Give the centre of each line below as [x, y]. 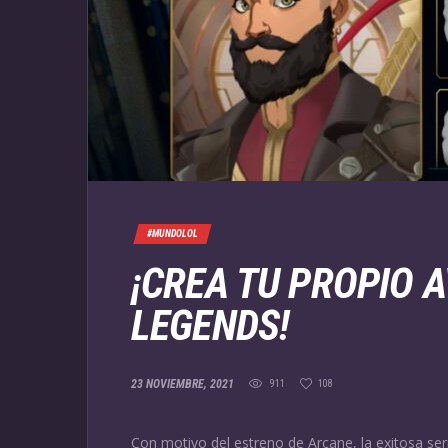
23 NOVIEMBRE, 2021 [182, 384]
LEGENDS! [210, 325]
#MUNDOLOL [172, 233]
